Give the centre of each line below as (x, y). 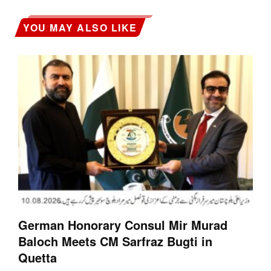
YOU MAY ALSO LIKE (80, 27)
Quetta (38, 257)
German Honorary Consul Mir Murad (123, 225)
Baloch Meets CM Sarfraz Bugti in (115, 241)
